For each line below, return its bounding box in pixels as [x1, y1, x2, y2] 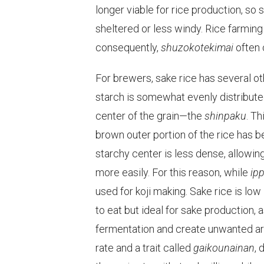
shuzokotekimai [161, 41, 233, 54]
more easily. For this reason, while [95, 166, 250, 179]
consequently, [95, 41, 161, 54]
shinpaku [204, 110, 246, 123]
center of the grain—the [95, 110, 204, 123]
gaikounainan [193, 242, 255, 255]
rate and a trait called [95, 242, 193, 255]
